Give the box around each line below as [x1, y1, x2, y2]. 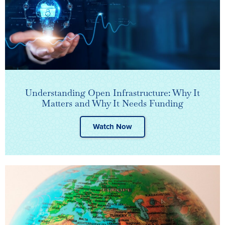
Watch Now [93, 122, 132, 132]
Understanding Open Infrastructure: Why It [25, 87, 200, 99]
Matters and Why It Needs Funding [42, 97, 183, 109]
